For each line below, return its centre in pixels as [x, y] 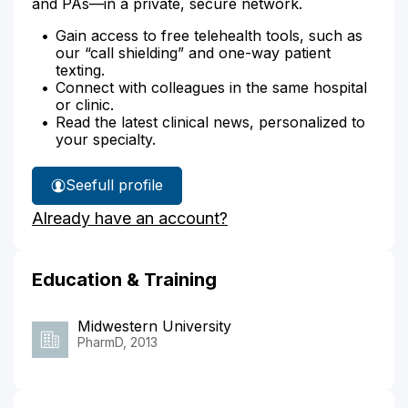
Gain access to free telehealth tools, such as [209, 35]
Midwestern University [154, 326]
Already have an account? [130, 218]
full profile [127, 185]
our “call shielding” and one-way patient [193, 52]
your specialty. [106, 139]
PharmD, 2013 [117, 342]
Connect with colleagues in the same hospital [211, 87]
